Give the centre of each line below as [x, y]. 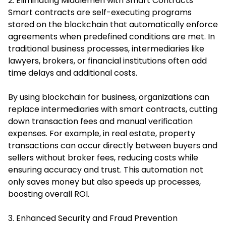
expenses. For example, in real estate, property [102, 133]
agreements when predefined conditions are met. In [111, 36]
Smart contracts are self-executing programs [100, 12]
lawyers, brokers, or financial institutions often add [107, 61]
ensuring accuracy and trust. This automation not [106, 169]
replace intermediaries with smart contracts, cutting [113, 109]
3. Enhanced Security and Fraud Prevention [93, 218]
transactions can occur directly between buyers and [113, 145]
